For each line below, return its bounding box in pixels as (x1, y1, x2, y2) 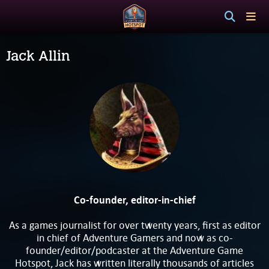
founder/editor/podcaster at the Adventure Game (26, 243, 243, 257)
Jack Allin (6, 47, 70, 64)
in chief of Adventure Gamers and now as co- (36, 231, 233, 244)
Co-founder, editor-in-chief (73, 193, 196, 207)
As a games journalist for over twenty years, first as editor (8, 218, 261, 232)
